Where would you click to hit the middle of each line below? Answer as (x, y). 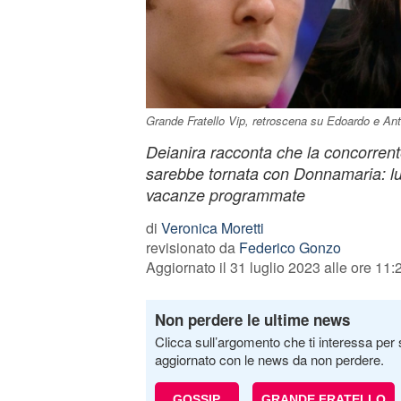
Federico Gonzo (290, 247)
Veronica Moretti (212, 228)
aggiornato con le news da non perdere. (269, 359)
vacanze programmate (225, 195)
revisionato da (192, 247)
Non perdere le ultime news (252, 320)
